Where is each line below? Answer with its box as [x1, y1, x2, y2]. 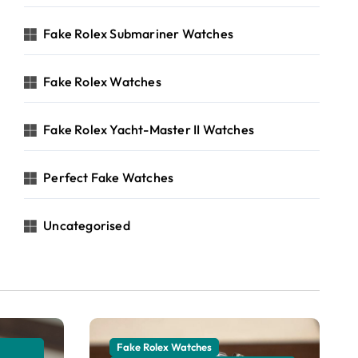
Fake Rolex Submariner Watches [43, 26, 234, 42]
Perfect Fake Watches [43, 169, 174, 185]
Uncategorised [43, 217, 130, 233]
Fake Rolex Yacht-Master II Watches [43, 121, 255, 137]
